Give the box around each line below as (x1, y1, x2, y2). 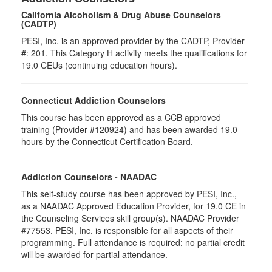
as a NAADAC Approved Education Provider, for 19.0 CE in (21, 200, 246, 212)
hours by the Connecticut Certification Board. (21, 135, 193, 148)
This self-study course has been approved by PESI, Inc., (21, 188, 237, 200)
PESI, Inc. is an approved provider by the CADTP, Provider (21, 35, 245, 47)
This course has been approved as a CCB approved (21, 111, 221, 123)
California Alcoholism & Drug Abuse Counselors (21, 8, 221, 21)
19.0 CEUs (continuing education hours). (21, 59, 177, 71)
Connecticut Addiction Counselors (21, 94, 166, 106)
